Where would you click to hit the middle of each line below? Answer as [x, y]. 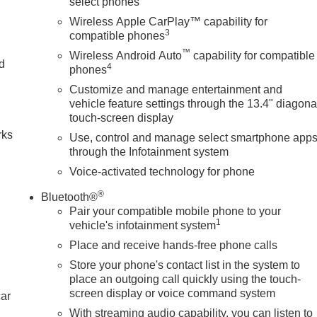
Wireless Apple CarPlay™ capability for [169, 22]
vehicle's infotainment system [143, 226]
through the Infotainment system [149, 152]
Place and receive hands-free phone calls [174, 246]
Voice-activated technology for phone [162, 172]
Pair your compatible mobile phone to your [175, 212]
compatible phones [117, 36]
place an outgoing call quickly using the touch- [185, 279]
